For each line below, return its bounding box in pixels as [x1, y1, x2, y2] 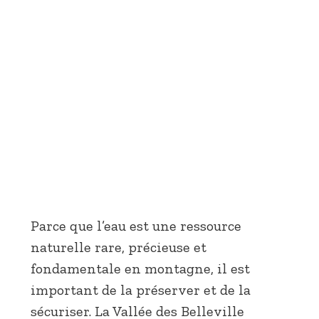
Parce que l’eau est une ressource [31, 217, 241, 235]
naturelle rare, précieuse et [31, 239, 206, 256]
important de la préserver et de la [31, 281, 251, 299]
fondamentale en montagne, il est [31, 260, 250, 278]
